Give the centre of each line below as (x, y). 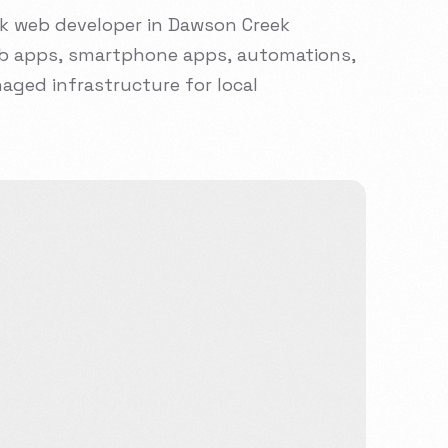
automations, (296, 54)
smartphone (123, 54)
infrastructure (116, 84)
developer (98, 24)
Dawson (202, 24)
